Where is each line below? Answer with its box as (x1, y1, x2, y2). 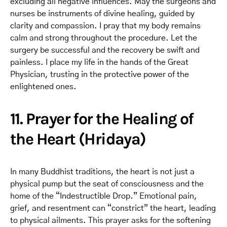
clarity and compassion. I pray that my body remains (10, 21, 201, 30)
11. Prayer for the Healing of (10, 109, 194, 128)
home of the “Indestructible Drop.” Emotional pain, (10, 192, 197, 200)
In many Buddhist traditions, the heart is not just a (10, 167, 195, 176)
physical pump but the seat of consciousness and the (10, 179, 204, 188)
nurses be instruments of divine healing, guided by (10, 9, 195, 18)
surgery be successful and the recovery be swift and (10, 46, 200, 54)
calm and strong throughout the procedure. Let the (10, 33, 197, 42)
